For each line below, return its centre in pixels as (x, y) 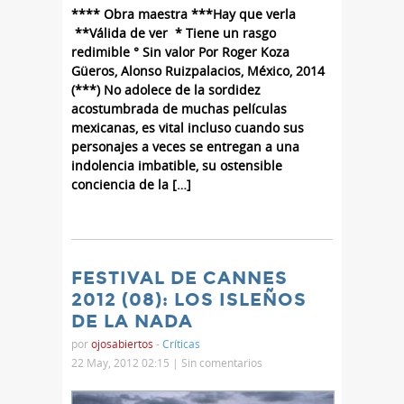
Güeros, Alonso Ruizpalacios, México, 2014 (198, 71)
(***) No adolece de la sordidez (166, 90)
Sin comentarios (222, 363)
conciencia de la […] (131, 185)
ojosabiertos (122, 344)
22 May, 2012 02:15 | (126, 363)
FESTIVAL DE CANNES (179, 278)
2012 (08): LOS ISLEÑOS (189, 300)
